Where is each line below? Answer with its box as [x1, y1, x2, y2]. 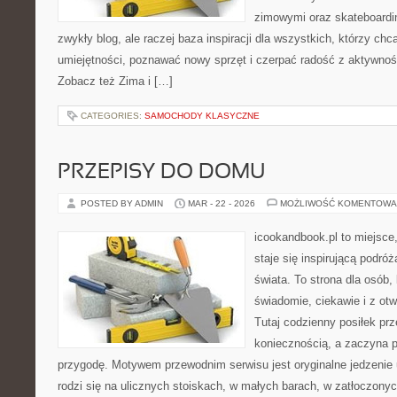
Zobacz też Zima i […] [58, 74, 173, 88]
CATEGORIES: [81, 111, 144, 121]
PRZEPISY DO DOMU [58, 163, 265, 183]
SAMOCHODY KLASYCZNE [144, 111, 260, 121]
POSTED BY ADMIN [81, 198, 166, 208]
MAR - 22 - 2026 [188, 198, 255, 208]
